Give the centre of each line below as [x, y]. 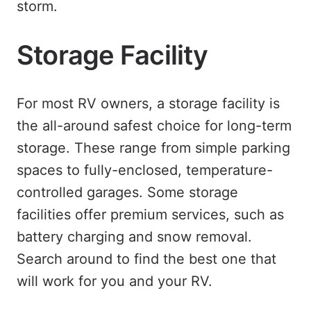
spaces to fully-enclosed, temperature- [145, 170]
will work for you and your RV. [115, 281]
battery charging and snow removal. [134, 237]
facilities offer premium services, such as [150, 215]
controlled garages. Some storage [127, 192]
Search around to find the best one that [146, 259]
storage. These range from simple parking [153, 148]
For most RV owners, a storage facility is [148, 103]
